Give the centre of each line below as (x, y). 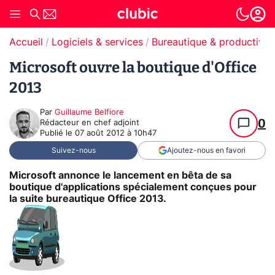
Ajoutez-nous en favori (206, 150)
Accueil (26, 42)
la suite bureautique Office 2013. (88, 199)
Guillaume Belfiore (89, 113)
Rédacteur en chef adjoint (90, 123)
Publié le (57, 134)
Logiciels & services (97, 42)
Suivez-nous (73, 150)
